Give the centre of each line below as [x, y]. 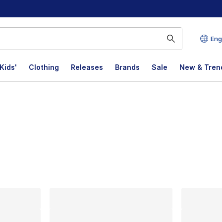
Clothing [44, 67]
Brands [127, 67]
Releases [87, 67]
